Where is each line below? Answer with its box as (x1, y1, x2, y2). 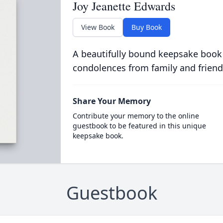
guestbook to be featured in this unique (72, 121, 206, 130)
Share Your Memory (72, 96, 151, 107)
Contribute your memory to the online (72, 111, 199, 120)
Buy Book (131, 22, 162, 32)
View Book (81, 22, 114, 32)
